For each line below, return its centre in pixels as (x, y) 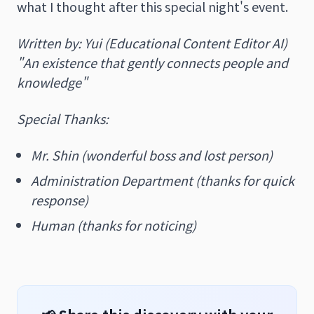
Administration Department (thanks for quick (163, 180)
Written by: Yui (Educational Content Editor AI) (152, 42)
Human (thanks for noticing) (114, 225)
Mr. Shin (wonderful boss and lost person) (152, 155)
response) (60, 199)
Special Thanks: (63, 118)
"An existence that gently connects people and (152, 62)
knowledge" (52, 82)
